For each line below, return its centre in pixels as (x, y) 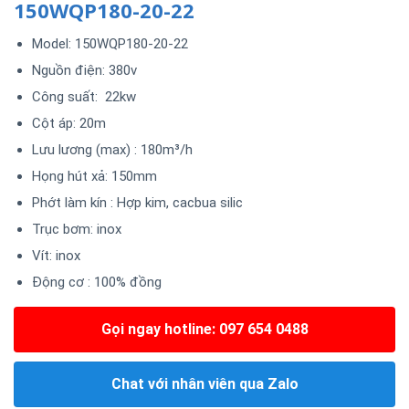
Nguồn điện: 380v (84, 70)
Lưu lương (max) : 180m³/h (112, 149)
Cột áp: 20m (68, 123)
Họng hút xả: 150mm (94, 176)
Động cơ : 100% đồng (96, 282)
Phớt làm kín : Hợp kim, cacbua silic (137, 202)
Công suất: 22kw (84, 96)
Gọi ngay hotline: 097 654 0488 (204, 329)
